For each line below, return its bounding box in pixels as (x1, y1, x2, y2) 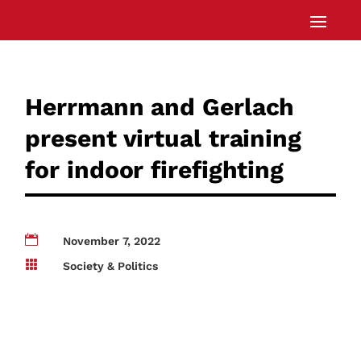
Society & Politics (63, 259, 159, 273)
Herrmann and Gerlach (25, 92, 295, 121)
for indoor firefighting (25, 155, 284, 184)
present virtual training (25, 123, 301, 152)
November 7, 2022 (63, 234, 161, 248)
